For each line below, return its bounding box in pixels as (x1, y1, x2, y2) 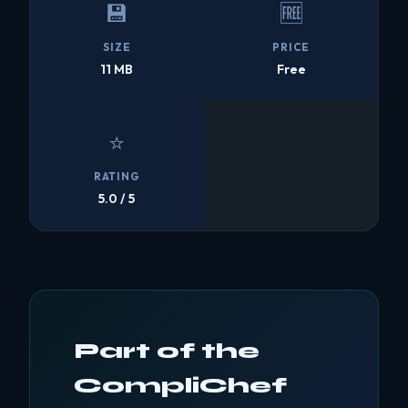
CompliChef (74, 372, 287, 400)
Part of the (74, 338, 260, 365)
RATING (93, 169, 140, 184)
